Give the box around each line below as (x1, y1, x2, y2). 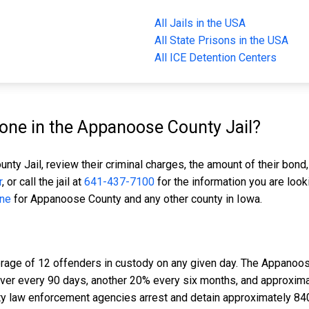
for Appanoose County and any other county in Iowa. (11, 192, 262, 206)
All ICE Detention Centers (154, 51, 277, 65)
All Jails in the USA (154, 17, 246, 30)
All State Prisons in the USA (154, 34, 288, 48)
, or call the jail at (2, 175, 84, 189)
